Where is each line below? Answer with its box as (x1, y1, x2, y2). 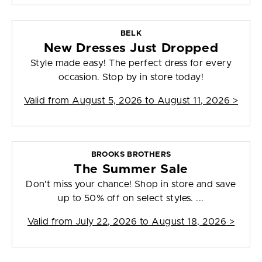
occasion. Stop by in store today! (58, 73, 204, 82)
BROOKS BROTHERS (91, 151, 171, 159)
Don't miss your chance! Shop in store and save (26, 180, 236, 189)
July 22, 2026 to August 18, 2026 (75, 217, 227, 227)
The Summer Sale (74, 163, 188, 176)
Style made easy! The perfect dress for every (30, 58, 232, 68)
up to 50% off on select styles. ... (58, 194, 204, 204)
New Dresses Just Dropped (43, 42, 219, 55)
